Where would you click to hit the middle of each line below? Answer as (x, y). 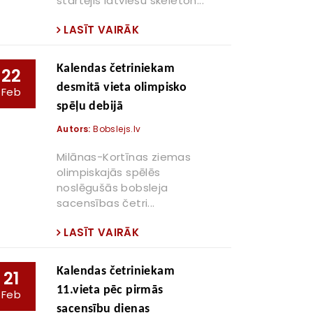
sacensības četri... (106, 203)
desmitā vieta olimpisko (122, 88)
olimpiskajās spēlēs (109, 172)
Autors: (74, 129)
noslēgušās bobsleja (112, 188)
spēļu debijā (90, 107)
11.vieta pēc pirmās (110, 290)
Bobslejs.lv (116, 129)
